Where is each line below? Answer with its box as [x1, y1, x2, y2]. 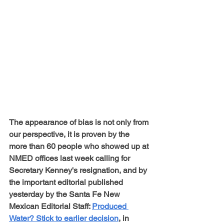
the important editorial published [9, 177, 125, 187]
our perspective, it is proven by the [9, 129, 131, 139]
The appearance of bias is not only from [9, 117, 150, 127]
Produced [92, 201, 128, 211]
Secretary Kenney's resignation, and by [9, 165, 149, 175]
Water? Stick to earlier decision [9, 213, 118, 223]
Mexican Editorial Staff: [9, 201, 92, 211]
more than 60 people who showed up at [9, 141, 150, 151]
